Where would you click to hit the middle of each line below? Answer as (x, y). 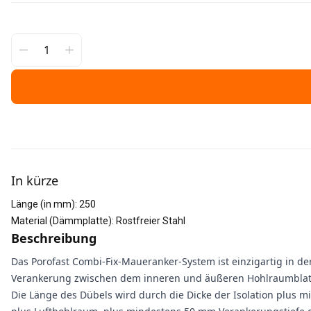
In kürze (35, 180)
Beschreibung (54, 238)
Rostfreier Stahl (151, 221)
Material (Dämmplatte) (61, 221)
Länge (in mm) (43, 204)
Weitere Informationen (71, 156)
